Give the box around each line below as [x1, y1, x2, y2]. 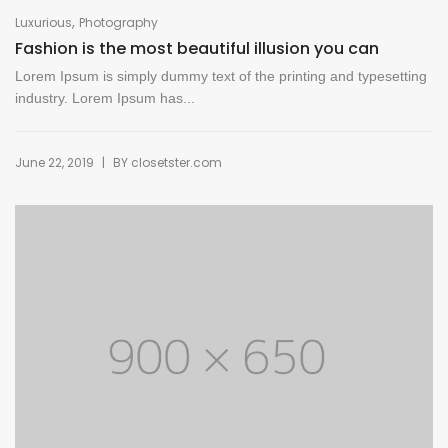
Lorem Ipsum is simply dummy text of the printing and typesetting [15, 67, 427, 84]
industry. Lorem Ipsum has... [15, 89, 195, 106]
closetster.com [131, 153, 222, 171]
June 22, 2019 [15, 153, 94, 171]
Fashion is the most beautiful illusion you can [15, 36, 379, 60]
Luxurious [15, 13, 72, 31]
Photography [79, 13, 158, 31]
